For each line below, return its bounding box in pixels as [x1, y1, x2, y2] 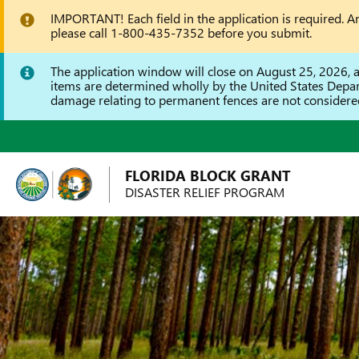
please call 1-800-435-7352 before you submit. [50, 24, 312, 41]
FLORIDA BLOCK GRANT [124, 166, 291, 185]
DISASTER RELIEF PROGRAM [124, 184, 284, 200]
